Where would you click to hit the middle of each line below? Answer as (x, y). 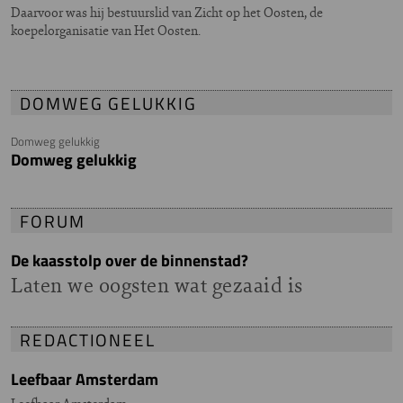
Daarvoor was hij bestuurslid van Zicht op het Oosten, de (167, 12)
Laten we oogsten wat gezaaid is (157, 284)
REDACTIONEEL (88, 339)
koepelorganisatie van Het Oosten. (106, 30)
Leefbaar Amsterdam (85, 379)
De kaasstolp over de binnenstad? (130, 260)
